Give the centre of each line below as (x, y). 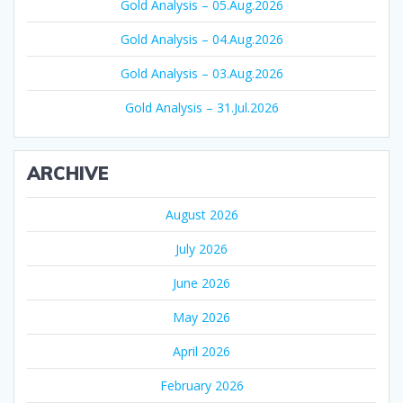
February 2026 (201, 385)
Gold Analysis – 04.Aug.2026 (201, 39)
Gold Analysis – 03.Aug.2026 (201, 73)
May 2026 (201, 317)
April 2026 (201, 351)
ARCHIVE (68, 173)
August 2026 (201, 214)
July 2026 (201, 248)
